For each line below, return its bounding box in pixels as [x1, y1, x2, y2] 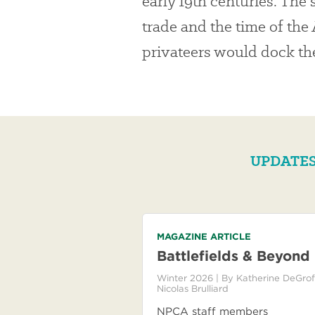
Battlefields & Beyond [157, 247, 310, 264]
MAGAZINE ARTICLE [157, 231, 251, 242]
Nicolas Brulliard [157, 283, 229, 294]
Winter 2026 [157, 273, 216, 283]
